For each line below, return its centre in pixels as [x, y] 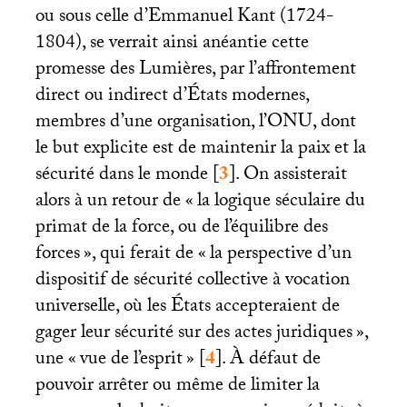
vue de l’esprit [131, 360]
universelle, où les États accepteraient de [187, 308]
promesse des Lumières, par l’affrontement [195, 70]
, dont [334, 123]
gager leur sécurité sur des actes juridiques [194, 334]
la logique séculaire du [281, 202]
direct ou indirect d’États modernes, [172, 97]
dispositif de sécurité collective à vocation [192, 281]
